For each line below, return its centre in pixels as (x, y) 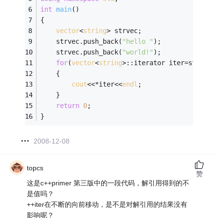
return (68, 106)
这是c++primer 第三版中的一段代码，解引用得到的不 (108, 183)
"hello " (138, 42)
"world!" (138, 52)
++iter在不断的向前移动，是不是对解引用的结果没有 (107, 204)
